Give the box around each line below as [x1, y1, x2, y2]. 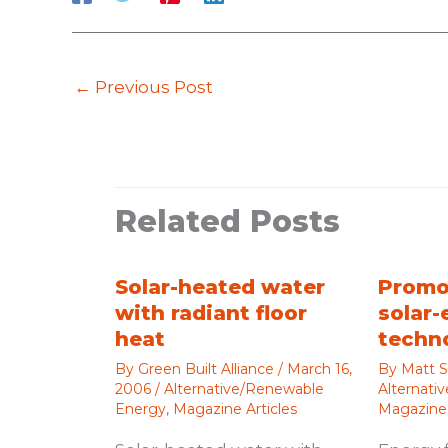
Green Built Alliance [137, 360, 278, 379]
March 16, [286, 360, 352, 379]
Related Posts [114, 203, 340, 241]
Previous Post [91, 77, 213, 98]
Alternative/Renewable [163, 380, 324, 399]
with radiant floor [114, 301, 307, 326]
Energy [114, 400, 166, 419]
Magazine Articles [172, 400, 297, 419]
